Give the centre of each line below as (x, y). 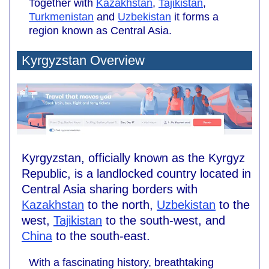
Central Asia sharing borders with (110, 189)
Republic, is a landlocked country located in (136, 173)
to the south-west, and (164, 220)
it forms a (195, 17)
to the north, (120, 204)
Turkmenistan (61, 17)
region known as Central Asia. (100, 31)
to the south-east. (101, 236)
